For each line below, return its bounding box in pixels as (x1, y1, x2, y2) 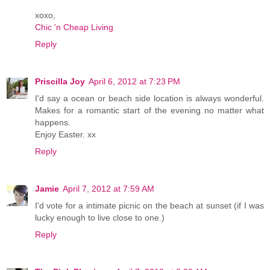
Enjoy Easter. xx (35, 130, 96, 140)
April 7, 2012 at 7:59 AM (63, 184, 154, 194)
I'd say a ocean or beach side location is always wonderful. (35, 93, 264, 104)
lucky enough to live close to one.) (35, 213, 165, 223)
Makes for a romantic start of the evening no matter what (35, 105, 264, 116)
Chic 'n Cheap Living (35, 22, 113, 33)
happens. (35, 118, 71, 128)
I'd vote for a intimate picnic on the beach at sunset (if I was (35, 201, 264, 211)
